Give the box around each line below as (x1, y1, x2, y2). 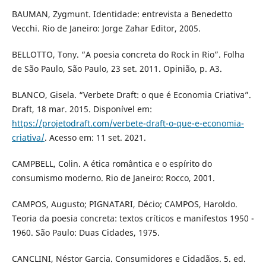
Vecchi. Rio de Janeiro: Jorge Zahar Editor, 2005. (11, 23, 201, 34)
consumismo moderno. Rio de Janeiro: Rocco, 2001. (11, 172, 215, 184)
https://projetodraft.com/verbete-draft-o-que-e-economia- (11, 118, 244, 129)
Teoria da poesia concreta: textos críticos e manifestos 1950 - (11, 213, 254, 224)
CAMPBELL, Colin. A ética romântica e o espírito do (11, 158, 212, 170)
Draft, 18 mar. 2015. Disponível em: (11, 103, 152, 115)
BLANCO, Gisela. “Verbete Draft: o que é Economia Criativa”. (11, 89, 251, 101)
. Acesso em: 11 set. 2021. (44, 132, 146, 144)
